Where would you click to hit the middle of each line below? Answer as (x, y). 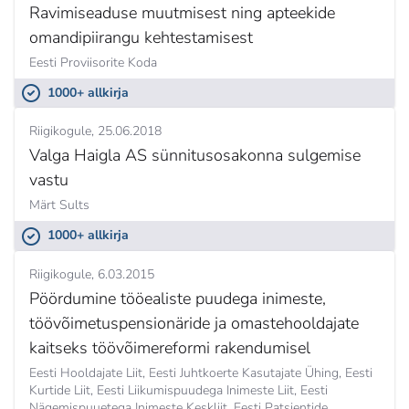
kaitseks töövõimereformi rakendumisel (170, 347)
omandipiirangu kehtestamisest (141, 37)
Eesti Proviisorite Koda (93, 62)
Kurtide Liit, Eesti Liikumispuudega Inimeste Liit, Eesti (178, 390)
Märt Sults (59, 205)
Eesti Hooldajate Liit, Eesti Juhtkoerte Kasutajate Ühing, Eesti (201, 372)
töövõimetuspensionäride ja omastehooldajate (194, 323)
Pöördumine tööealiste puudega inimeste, (178, 298)
